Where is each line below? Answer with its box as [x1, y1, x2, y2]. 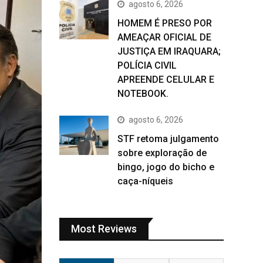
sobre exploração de [117, 147, 207, 159]
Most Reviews [71, 222, 137, 235]
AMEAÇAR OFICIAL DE [117, 32, 211, 43]
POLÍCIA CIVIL [117, 60, 177, 71]
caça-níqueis [117, 176, 173, 187]
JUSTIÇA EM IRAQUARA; [117, 46, 221, 57]
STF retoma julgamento [117, 133, 219, 144]
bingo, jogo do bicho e [117, 161, 214, 173]
